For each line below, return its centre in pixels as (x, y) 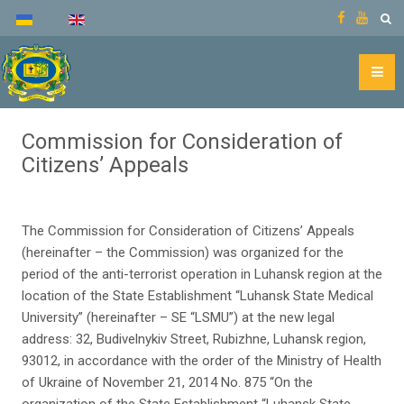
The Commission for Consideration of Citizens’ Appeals (188, 231)
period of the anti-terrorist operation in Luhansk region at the (202, 274)
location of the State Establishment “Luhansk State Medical (197, 296)
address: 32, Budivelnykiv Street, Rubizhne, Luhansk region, (194, 339)
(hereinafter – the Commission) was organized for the (183, 252)
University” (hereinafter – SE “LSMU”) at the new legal (178, 317)
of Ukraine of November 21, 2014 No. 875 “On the (167, 382)
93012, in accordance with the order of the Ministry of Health (202, 361)
